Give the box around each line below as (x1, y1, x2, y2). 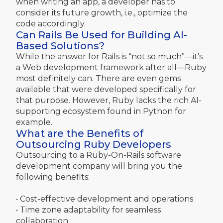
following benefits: (16, 172, 90, 182)
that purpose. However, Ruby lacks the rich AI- (16, 95, 202, 105)
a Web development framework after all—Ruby (16, 62, 207, 72)
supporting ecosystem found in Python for (16, 106, 186, 116)
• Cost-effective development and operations (16, 194, 193, 204)
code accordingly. (16, 18, 86, 28)
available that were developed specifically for (16, 84, 196, 94)
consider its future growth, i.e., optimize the (16, 7, 188, 17)
